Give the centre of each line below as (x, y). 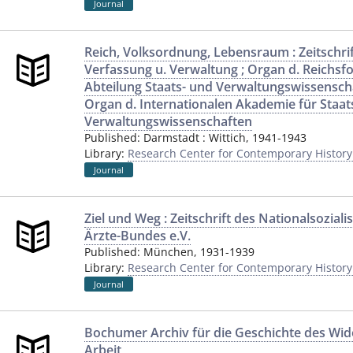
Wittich (227, 137)
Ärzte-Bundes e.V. (137, 236)
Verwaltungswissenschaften (168, 121)
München (169, 252)
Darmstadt (171, 137)
